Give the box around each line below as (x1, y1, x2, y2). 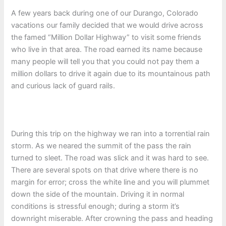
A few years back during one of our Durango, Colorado (11, 9, 199, 18)
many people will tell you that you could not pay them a (11, 57, 200, 67)
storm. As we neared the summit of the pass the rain (11, 141, 192, 150)
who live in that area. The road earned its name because (11, 45, 203, 54)
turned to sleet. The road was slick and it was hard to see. (11, 153, 209, 162)
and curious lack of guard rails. (11, 81, 116, 91)
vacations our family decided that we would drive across (11, 21, 204, 30)
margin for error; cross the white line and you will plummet (11, 177, 210, 187)
